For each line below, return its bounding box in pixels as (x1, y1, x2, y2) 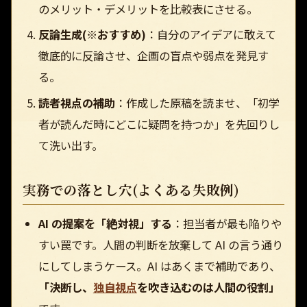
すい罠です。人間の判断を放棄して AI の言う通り (38, 236, 283, 254)
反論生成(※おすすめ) (38, 26, 146, 43)
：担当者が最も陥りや (171, 215, 282, 232)
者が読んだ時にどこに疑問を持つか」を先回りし (38, 115, 280, 132)
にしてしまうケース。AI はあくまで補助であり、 (38, 258, 280, 275)
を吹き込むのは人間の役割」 (136, 279, 280, 296)
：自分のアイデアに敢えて (145, 26, 276, 43)
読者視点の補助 (38, 94, 115, 111)
